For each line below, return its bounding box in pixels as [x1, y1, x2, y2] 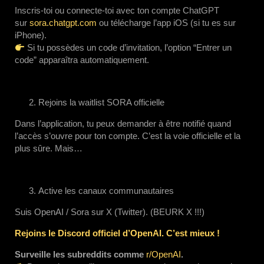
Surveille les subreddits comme [15, 249, 146, 259]
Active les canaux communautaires [38, 186, 174, 196]
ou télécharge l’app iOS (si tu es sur [97, 18, 236, 28]
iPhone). [15, 30, 47, 40]
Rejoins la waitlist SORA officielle [38, 97, 164, 107]
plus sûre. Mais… [15, 143, 82, 153]
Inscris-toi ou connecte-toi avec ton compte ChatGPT [15, 5, 219, 15]
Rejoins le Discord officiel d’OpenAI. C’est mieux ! [15, 228, 220, 238]
